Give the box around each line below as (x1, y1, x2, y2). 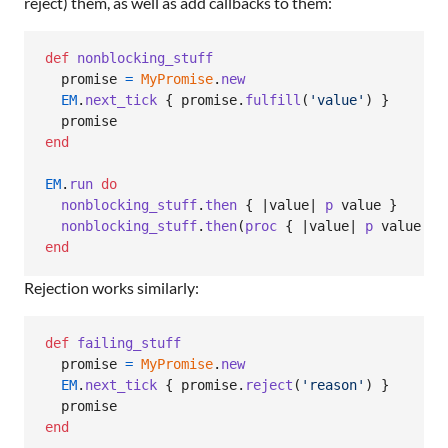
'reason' (301, 377, 365, 394)
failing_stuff (77, 335, 181, 352)
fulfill (245, 92, 301, 109)
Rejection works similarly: (24, 277, 199, 297)
